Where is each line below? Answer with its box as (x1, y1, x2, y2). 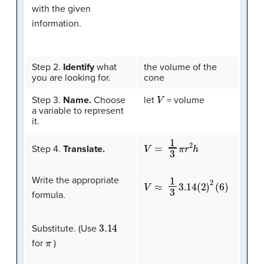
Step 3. (32, 94, 63, 106)
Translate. (63, 143, 105, 155)
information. (32, 17, 81, 29)
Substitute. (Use (32, 222, 99, 235)
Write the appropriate (32, 174, 119, 186)
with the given (32, 2, 91, 15)
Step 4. (32, 143, 63, 155)
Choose (91, 94, 126, 106)
